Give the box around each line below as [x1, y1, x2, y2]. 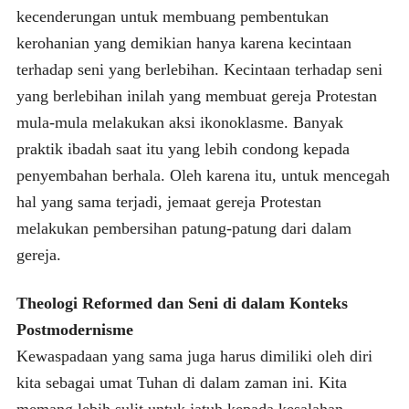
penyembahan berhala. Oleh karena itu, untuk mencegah [16, 165, 390, 184]
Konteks [288, 293, 348, 312]
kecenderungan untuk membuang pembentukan [16, 6, 329, 26]
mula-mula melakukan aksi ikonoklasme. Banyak [16, 112, 343, 131]
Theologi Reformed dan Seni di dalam [16, 293, 289, 312]
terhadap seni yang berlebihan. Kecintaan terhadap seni [16, 59, 383, 79]
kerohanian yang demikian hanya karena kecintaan [16, 33, 351, 52]
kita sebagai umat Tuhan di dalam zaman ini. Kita [16, 372, 347, 392]
